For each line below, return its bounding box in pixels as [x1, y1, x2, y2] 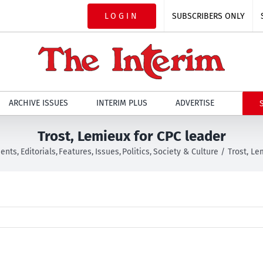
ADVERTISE [175, 98, 214, 108]
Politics [122, 147, 150, 157]
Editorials [20, 147, 56, 157]
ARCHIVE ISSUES [8, 98, 68, 108]
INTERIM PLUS [96, 98, 147, 108]
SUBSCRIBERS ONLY [172, 11, 245, 21]
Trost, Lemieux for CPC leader [37, 128, 226, 144]
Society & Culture [153, 147, 218, 157]
